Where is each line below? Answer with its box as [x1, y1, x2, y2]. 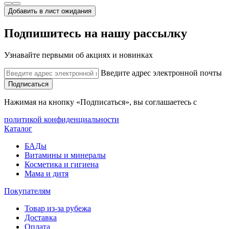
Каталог [4, 124, 32, 133]
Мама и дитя [25, 169, 68, 178]
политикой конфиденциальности [4, 114, 119, 124]
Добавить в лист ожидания [8, 7, 91, 15]
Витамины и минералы [25, 150, 106, 159]
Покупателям [4, 186, 51, 195]
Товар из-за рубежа [25, 203, 91, 213]
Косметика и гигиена [25, 159, 99, 169]
